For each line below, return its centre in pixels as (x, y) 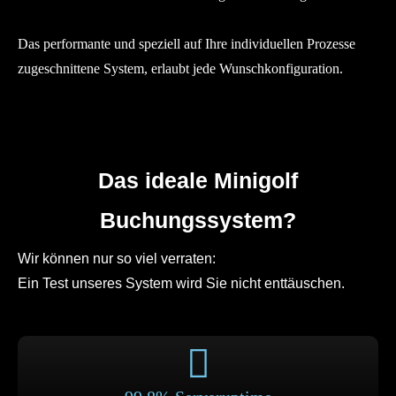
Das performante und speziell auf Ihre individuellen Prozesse (187, 43)
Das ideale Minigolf (198, 180)
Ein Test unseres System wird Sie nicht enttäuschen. (181, 283)
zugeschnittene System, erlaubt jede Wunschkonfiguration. (180, 68)
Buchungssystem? (198, 220)
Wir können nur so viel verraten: (117, 258)
